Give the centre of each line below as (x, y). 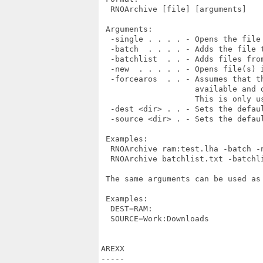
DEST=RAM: (127, 209)
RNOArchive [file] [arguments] (174, 9)
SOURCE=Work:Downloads (155, 219)
